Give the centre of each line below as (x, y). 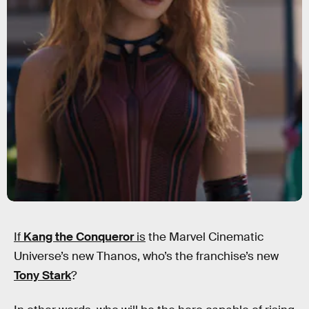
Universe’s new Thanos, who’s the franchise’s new (146, 256)
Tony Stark (42, 276)
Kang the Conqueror (79, 237)
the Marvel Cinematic (205, 237)
